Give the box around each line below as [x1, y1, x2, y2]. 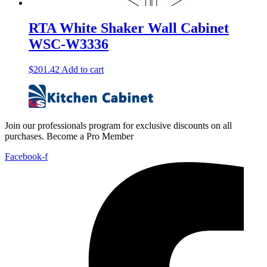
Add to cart [61, 64, 104, 74]
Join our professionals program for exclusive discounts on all [5, 120, 232, 131]
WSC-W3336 [29, 36, 108, 52]
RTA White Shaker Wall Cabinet [29, 20, 229, 36]
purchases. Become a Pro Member [5, 131, 133, 141]
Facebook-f [5, 151, 48, 162]
